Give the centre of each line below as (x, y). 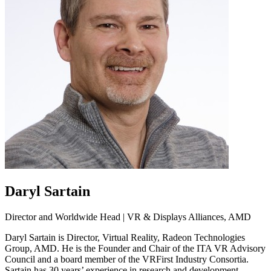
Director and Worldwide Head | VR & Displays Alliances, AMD (128, 217)
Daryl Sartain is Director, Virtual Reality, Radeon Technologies (125, 237)
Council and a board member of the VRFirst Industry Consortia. (127, 259)
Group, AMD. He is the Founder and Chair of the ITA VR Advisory (135, 248)
